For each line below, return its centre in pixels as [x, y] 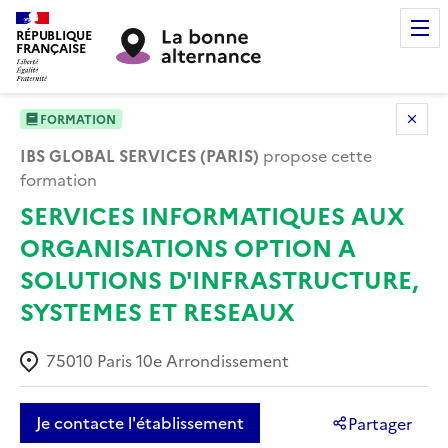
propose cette [315, 154]
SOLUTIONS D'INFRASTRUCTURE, [219, 278]
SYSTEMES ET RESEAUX [157, 310]
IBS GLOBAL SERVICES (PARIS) [139, 154]
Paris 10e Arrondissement [193, 360]
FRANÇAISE [51, 47]
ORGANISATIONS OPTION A [188, 246]
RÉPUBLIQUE [54, 34]
